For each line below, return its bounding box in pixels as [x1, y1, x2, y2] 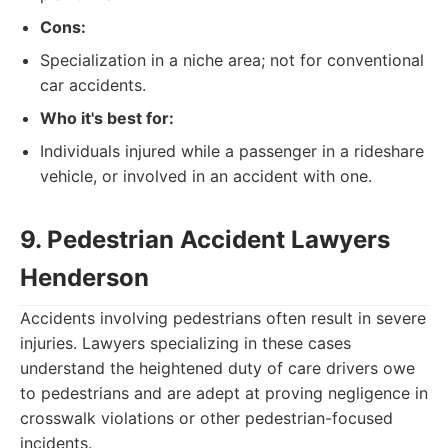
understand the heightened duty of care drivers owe [20, 358, 415, 378]
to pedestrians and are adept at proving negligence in [20, 383, 428, 403]
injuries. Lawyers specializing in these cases [20, 333, 351, 353]
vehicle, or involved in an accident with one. [40, 166, 372, 186]
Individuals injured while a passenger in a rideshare [40, 141, 424, 161]
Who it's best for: [40, 108, 174, 128]
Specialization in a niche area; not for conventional [40, 50, 424, 70]
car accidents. [40, 75, 146, 95]
